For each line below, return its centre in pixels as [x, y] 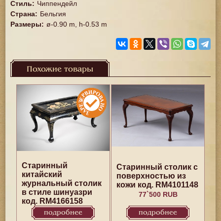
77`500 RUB [158, 194]
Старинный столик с [157, 167]
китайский [42, 174]
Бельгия [53, 14]
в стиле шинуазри [57, 192]
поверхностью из [151, 176]
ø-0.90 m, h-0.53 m [77, 24]
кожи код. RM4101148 [158, 184]
